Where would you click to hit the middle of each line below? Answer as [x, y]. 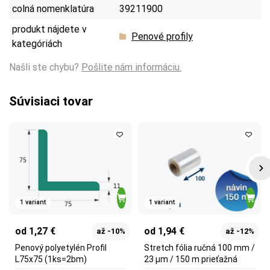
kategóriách [37, 43]
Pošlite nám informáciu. [131, 67]
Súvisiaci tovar [51, 101]
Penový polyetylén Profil [61, 247]
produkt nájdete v [49, 29]
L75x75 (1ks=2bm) [51, 259]
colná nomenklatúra [53, 8]
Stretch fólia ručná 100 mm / [199, 247]
